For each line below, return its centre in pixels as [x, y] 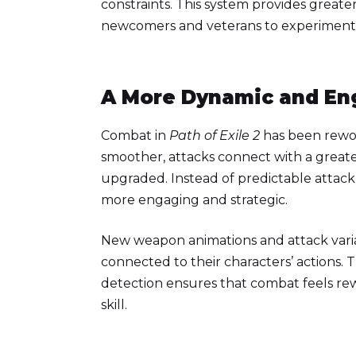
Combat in [135, 135]
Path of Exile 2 [215, 135]
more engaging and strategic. [194, 199]
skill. [114, 304]
